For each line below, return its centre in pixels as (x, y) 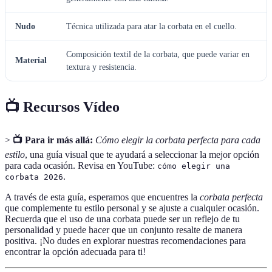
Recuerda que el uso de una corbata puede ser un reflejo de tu (122, 219)
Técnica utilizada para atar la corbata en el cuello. (151, 27)
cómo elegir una (194, 166)
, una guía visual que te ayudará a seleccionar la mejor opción (142, 155)
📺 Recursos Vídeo (62, 107)
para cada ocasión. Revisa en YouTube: (81, 166)
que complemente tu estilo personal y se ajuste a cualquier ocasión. (132, 208)
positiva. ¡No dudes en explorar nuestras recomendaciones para (125, 241)
